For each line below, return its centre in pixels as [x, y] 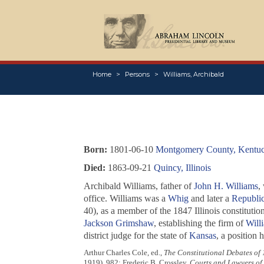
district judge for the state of [136, 236]
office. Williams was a [126, 199]
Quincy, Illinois [182, 168]
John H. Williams [226, 186]
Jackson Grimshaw [118, 223]
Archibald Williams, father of [138, 186]
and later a [210, 199]
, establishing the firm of [199, 223]
